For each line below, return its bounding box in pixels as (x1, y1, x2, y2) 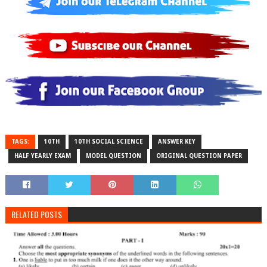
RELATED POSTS (11, 207, 62, 221)
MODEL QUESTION (85, 152, 141, 159)
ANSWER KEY (157, 138, 195, 145)
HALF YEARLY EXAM (14, 152, 71, 159)
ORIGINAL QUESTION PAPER (156, 152, 242, 159)
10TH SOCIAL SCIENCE (74, 138, 143, 145)
